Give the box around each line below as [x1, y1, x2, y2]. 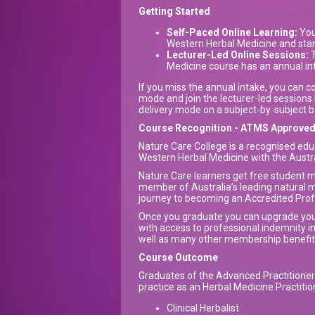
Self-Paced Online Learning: [167, 27, 297, 39]
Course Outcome [139, 252, 218, 264]
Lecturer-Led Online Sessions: [167, 49, 309, 61]
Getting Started [139, 6, 210, 18]
